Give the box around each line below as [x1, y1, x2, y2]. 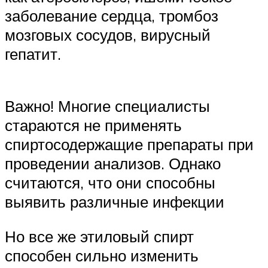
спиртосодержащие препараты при [5, 135, 254, 154]
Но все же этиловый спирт [5, 226, 194, 246]
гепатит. [5, 44, 61, 63]
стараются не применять [5, 115, 182, 135]
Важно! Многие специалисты [5, 96, 210, 116]
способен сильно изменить [5, 245, 199, 265]
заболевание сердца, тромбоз [5, 5, 218, 25]
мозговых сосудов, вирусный [5, 25, 211, 44]
